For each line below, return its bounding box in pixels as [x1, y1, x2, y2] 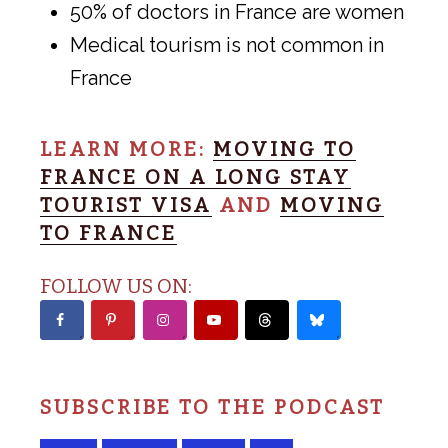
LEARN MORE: [40, 137, 213, 162]
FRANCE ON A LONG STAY [40, 165, 351, 190]
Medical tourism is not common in [70, 33, 384, 58]
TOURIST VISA [40, 193, 212, 218]
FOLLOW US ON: [40, 274, 192, 299]
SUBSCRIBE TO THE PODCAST [40, 395, 385, 420]
